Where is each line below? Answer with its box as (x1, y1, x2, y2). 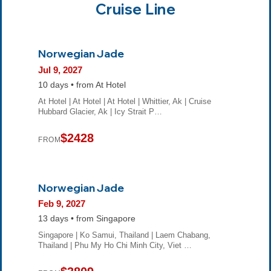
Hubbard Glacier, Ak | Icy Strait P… (38, 106, 162, 116)
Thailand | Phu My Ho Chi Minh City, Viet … (38, 241, 192, 250)
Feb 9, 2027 (38, 198, 85, 209)
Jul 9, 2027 (38, 64, 82, 75)
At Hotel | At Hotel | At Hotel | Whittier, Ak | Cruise (38, 96, 211, 106)
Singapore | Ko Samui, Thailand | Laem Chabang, (38, 230, 211, 240)
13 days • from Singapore (38, 214, 135, 224)
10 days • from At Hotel (38, 80, 126, 90)
